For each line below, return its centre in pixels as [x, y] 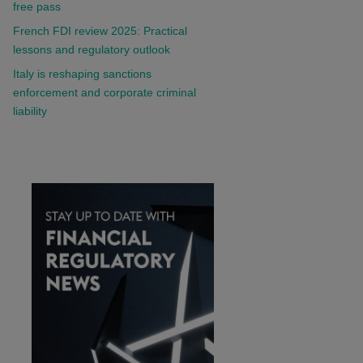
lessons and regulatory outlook [91, 49]
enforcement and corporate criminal [104, 92]
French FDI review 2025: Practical [100, 30]
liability [30, 111]
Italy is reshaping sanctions [82, 73]
